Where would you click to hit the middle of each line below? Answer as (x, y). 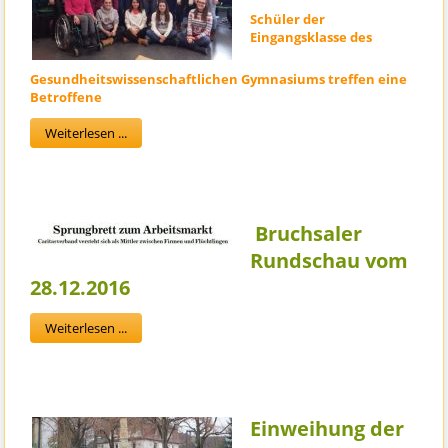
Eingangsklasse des (311, 37)
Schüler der (288, 19)
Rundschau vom (329, 261)
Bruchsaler (306, 234)
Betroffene (66, 97)
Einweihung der (327, 429)
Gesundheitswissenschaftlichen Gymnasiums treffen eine (219, 79)
